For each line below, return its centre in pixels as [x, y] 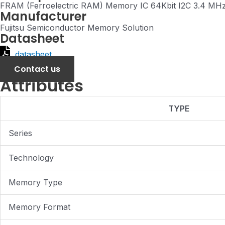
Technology [31, 158]
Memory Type [35, 183]
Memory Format [39, 207]
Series [20, 133]
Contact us [37, 69]
